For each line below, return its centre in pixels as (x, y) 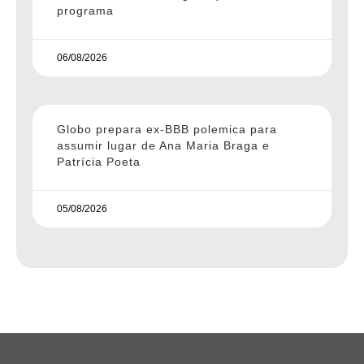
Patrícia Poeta (99, 161)
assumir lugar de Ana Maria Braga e (163, 145)
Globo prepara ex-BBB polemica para (167, 129)
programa (85, 10)
